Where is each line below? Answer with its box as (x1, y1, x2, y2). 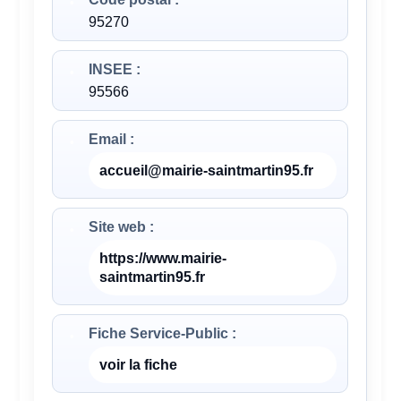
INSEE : (89, 62, 141, 78)
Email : (89, 132, 135, 148)
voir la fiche (99, 357, 178, 373)
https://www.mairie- (99, 251, 227, 267)
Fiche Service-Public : (89, 326, 237, 342)
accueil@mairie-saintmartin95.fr (99, 163, 314, 179)
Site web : (89, 219, 155, 235)
